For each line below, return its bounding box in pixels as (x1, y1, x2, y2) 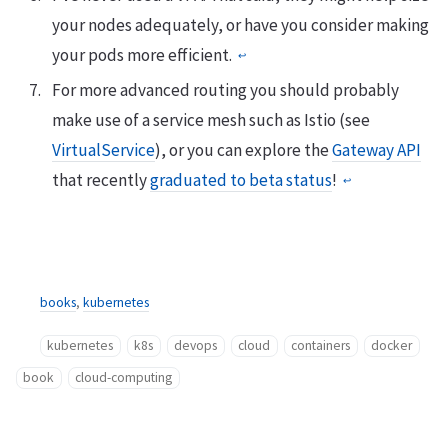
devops (174, 337, 218, 355)
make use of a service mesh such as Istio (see (52, 109, 371, 132)
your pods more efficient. (52, 44, 236, 67)
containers (291, 337, 351, 355)
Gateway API (332, 139, 422, 162)
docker (371, 337, 413, 355)
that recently (52, 169, 151, 192)
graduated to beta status (150, 169, 333, 192)
